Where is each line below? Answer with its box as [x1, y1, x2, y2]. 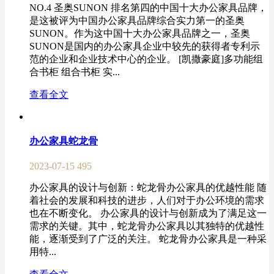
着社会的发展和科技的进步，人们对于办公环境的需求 [29, 195, 264, 206]
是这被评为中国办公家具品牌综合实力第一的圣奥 [29, 15, 245, 26]
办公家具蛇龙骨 [29, 136, 98, 147]
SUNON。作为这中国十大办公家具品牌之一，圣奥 [29, 28, 250, 39]
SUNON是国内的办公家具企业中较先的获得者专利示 [29, 40, 260, 51]
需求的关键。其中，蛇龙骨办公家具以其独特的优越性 [29, 221, 264, 232]
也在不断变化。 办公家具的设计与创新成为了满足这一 [29, 208, 267, 219]
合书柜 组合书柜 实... [29, 66, 120, 77]
